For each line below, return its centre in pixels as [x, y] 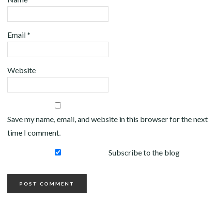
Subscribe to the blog [144, 152]
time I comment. [34, 132]
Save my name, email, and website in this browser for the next [108, 119]
